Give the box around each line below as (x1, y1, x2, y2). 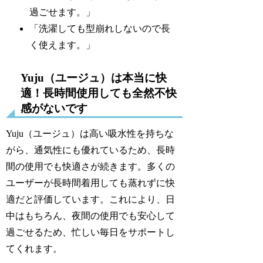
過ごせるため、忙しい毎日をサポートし (6, 227, 176, 237)
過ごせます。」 (29, 6, 96, 17)
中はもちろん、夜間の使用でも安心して (6, 210, 176, 221)
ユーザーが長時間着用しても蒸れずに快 (6, 177, 176, 188)
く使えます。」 (29, 39, 96, 50)
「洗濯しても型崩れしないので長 (29, 23, 171, 33)
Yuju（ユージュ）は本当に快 (21, 71, 167, 84)
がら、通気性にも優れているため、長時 (6, 144, 176, 155)
